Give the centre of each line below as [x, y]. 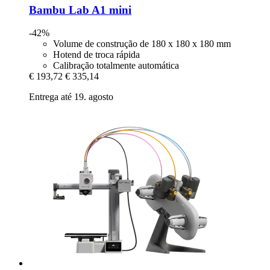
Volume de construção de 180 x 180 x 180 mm [142, 44]
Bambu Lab [59, 10]
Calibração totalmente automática [116, 66]
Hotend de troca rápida [96, 55]
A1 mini [110, 10]
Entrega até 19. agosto [71, 97]
